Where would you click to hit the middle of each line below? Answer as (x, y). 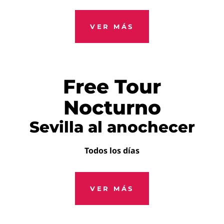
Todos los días (112, 150)
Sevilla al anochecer (112, 127)
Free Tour (112, 86)
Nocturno (112, 107)
